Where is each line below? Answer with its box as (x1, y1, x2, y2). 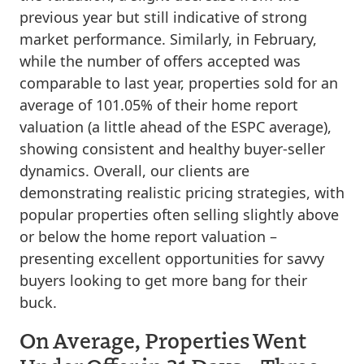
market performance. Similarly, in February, (19, 29, 317, 49)
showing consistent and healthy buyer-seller (19, 139, 325, 158)
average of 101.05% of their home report (19, 95, 298, 115)
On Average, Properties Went (19, 325, 306, 354)
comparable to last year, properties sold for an (19, 73, 338, 93)
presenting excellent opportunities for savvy (19, 249, 324, 268)
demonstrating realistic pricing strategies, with (19, 183, 344, 202)
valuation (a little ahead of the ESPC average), (19, 117, 331, 136)
